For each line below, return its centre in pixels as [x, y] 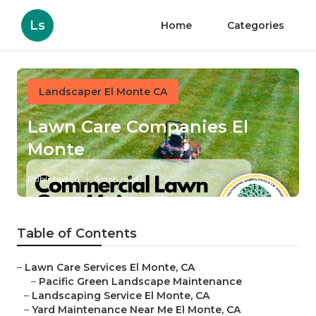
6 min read [116, 179]
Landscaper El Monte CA [103, 92]
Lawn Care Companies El [138, 127]
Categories [256, 25]
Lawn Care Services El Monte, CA [110, 268]
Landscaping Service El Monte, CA [121, 296]
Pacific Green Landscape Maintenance [140, 282]
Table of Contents [77, 234]
